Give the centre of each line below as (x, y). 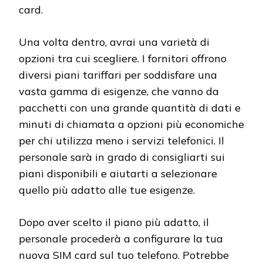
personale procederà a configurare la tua (121, 238)
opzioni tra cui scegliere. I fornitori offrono (123, 58)
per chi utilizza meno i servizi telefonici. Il (122, 140)
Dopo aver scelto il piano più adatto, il (114, 222)
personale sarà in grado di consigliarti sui (122, 157)
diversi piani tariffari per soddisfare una (118, 75)
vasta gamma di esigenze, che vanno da (119, 91)
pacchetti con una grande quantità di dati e (130, 107)
